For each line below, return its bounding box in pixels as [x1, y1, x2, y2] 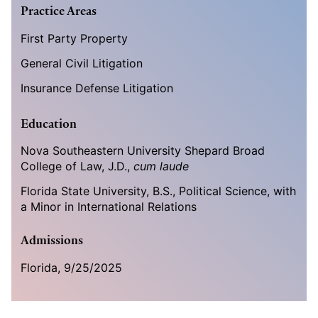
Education [21, 115, 77, 131]
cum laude [133, 159, 190, 174]
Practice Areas [21, 3, 97, 19]
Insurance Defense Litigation [21, 80, 174, 95]
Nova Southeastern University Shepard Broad [21, 143, 265, 158]
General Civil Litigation [21, 55, 143, 70]
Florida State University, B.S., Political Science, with [21, 184, 297, 199]
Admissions [21, 231, 84, 248]
